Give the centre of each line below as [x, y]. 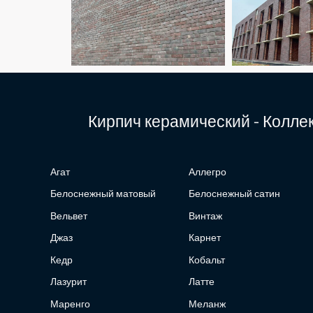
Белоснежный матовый [103, 194]
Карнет [204, 238]
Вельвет [69, 216]
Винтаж [205, 216]
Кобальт [206, 260]
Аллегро [207, 172]
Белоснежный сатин [234, 194]
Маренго [70, 304]
